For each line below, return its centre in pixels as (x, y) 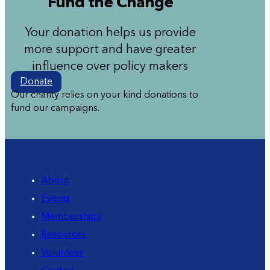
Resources (64, 235)
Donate (36, 82)
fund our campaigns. (55, 109)
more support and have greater (110, 50)
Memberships (71, 217)
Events (55, 199)
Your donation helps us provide (110, 33)
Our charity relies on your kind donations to (105, 96)
